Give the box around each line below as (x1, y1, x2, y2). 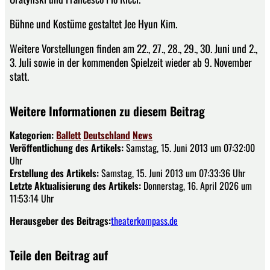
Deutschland (83, 127, 130, 142)
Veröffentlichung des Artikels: (10, 140, 124, 155)
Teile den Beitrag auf (10, 245, 108, 264)
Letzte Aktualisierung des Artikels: (10, 178, 141, 193)
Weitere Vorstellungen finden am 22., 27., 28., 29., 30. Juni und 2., (10, 40, 257, 56)
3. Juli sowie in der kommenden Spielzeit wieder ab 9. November (10, 54, 252, 70)
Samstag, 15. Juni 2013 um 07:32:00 (124, 140, 255, 155)
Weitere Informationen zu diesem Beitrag (10, 101, 205, 120)
